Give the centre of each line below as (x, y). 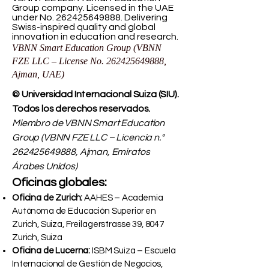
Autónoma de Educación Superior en (84, 211)
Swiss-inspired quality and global (84, 27)
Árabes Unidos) (45, 167)
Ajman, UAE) (38, 74)
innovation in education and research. (95, 37)
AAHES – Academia (123, 198)
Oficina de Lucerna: (51, 251)
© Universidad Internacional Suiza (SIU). (95, 95)
